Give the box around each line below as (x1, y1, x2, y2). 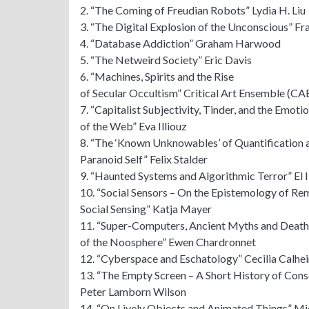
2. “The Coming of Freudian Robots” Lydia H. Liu (79, 3, 306, 17)
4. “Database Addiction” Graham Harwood (79, 36, 281, 50)
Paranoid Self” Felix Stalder (79, 152, 208, 166)
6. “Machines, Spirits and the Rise (79, 69, 234, 83)
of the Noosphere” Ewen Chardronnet (79, 235, 256, 248)
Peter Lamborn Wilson (79, 284, 186, 298)
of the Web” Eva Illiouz (79, 119, 187, 132)
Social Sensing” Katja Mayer (79, 201, 212, 215)
